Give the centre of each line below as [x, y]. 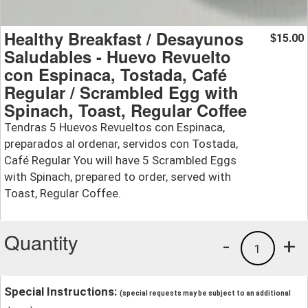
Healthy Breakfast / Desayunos [124, 39]
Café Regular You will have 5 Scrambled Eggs [120, 161]
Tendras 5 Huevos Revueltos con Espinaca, [114, 128]
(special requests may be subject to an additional [205, 294]
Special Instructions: [62, 292]
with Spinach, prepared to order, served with [118, 177]
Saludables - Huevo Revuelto [118, 57]
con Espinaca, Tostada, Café [115, 75]
